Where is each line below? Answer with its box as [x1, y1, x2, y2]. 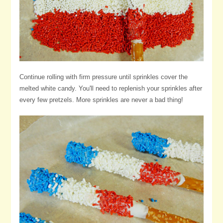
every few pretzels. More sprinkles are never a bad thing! [19, 96, 183, 104]
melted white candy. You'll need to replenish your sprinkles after [19, 85, 202, 93]
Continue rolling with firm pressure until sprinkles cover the [19, 73, 188, 81]
